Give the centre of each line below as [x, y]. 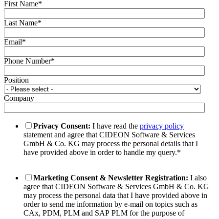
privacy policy [162, 126]
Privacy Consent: [62, 126]
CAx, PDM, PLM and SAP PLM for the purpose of [104, 213]
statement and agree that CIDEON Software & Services [109, 134]
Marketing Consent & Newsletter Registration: [112, 177]
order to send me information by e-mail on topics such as [110, 204]
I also [198, 177]
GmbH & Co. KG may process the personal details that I [111, 143]
